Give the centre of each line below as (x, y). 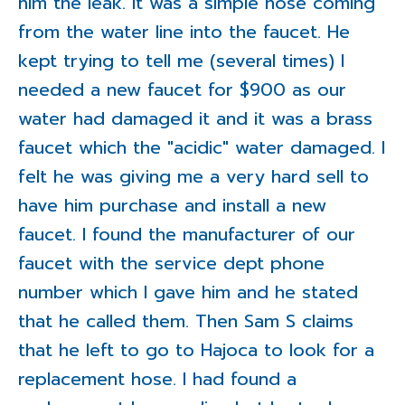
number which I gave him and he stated (188, 292)
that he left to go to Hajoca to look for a (196, 350)
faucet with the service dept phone (171, 264)
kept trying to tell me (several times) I (181, 61)
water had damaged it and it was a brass (195, 119)
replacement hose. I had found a (157, 379)
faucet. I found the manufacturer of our (187, 235)
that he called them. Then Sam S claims (186, 321)
